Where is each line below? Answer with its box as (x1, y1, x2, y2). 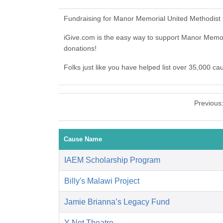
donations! (64, 44, 97, 53)
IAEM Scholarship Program (64, 156, 160, 165)
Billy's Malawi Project (64, 177, 139, 186)
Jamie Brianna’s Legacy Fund (64, 198, 170, 207)
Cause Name (64, 135, 102, 143)
